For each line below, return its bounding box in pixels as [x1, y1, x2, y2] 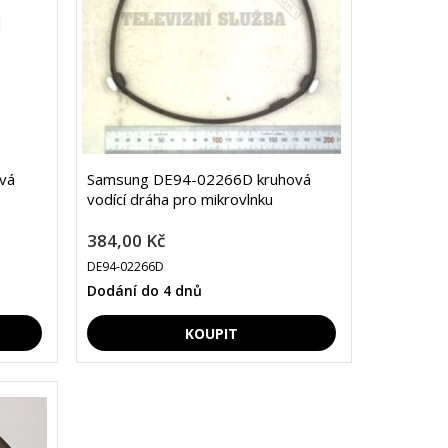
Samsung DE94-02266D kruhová [86, 169, 311, 190]
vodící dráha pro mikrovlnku [86, 189, 273, 210]
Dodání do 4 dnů [86, 281, 202, 301]
